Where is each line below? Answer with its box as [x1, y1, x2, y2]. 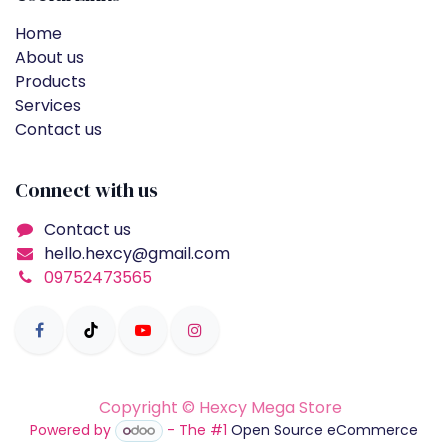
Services [15, 93, 81, 117]
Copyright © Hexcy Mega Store [98, 396, 342, 420]
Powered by [29, 420, 115, 441]
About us [15, 45, 84, 69]
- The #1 [163, 420, 232, 441]
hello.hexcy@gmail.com [43, 241, 230, 265]
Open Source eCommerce [231, 420, 419, 441]
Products [15, 69, 86, 93]
